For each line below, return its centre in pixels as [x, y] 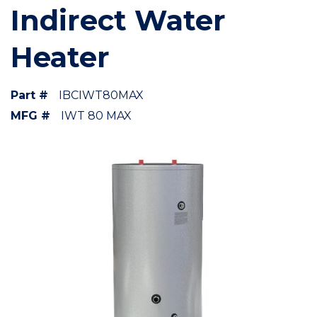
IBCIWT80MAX [101, 95]
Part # [29, 95]
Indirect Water [118, 20]
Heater [60, 57]
